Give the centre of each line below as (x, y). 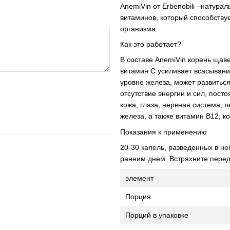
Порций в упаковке (157, 215)
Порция (138, 196)
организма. (139, 28)
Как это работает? (151, 44)
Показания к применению (164, 132)
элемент (139, 178)
